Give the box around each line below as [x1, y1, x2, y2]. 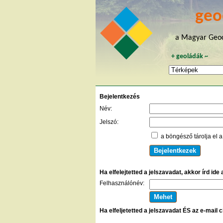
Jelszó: [100, 118, 118, 125]
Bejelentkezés [100, 93, 140, 100]
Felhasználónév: [100, 179, 144, 187]
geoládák [176, 53, 204, 60]
